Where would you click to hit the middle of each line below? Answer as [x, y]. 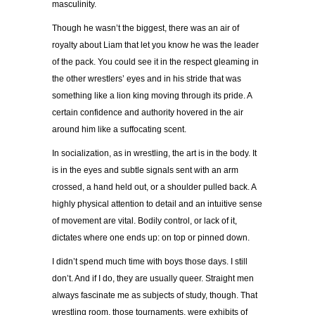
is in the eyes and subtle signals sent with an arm [145, 171]
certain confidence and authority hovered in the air [148, 113]
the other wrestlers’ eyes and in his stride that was [147, 79]
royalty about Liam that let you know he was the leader [155, 45]
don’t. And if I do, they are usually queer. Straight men [153, 279]
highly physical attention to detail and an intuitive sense [157, 204]
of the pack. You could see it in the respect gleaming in [155, 62]
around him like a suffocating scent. [122, 130]
